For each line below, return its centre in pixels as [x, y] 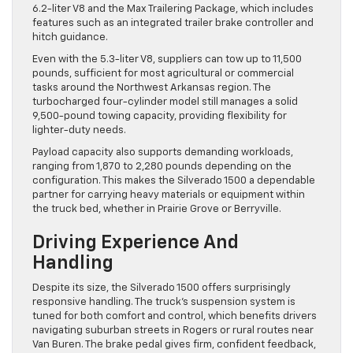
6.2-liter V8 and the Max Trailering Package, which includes [173, 9]
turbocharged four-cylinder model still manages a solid [165, 102]
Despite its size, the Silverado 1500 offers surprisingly [162, 288]
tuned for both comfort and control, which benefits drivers [175, 316]
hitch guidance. [70, 37]
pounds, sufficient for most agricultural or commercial [163, 73]
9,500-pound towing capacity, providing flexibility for [160, 116]
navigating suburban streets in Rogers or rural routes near [173, 330]
